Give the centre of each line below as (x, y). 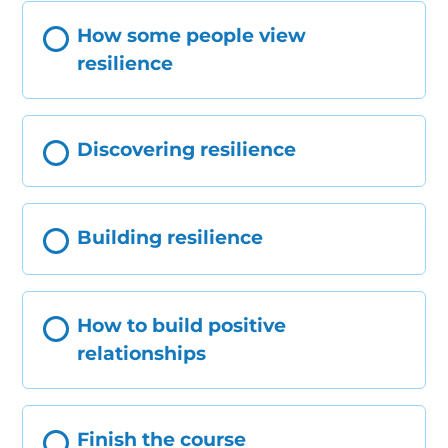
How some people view (192, 35)
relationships (142, 353)
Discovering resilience (187, 149)
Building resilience (170, 237)
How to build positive (182, 325)
